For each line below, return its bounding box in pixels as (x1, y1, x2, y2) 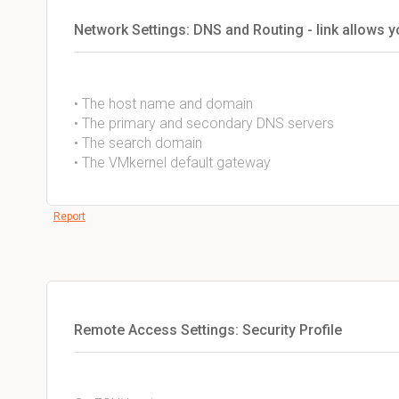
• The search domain (74, 134, 202, 151)
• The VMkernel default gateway (74, 154, 271, 171)
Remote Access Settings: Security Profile (74, 322, 342, 338)
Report (53, 210, 85, 223)
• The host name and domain (74, 95, 253, 112)
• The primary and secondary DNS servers (74, 115, 334, 132)
